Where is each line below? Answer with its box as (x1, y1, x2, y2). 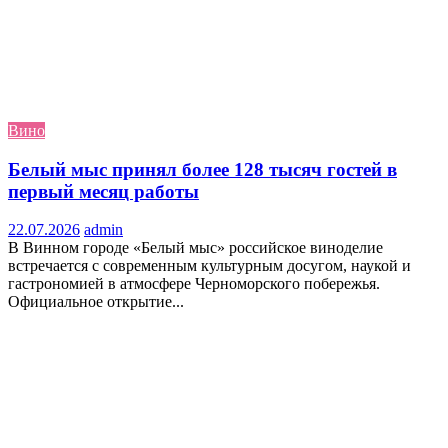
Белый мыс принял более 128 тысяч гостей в (8, 158, 397, 180)
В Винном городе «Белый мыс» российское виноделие (8, 239, 383, 257)
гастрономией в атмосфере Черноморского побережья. (8, 275, 380, 293)
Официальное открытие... (8, 293, 184, 311)
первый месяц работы (8, 180, 199, 202)
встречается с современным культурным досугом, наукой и (8, 257, 411, 275)
